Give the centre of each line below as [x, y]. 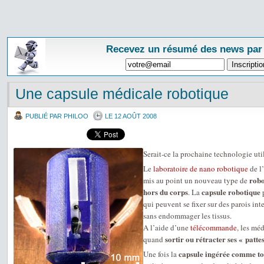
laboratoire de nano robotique [201, 169]
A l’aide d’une [167, 227]
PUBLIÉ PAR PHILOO [57, 116]
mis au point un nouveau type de [196, 180]
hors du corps [166, 192]
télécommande [214, 227]
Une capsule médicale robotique [122, 94]
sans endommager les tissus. [187, 216]
